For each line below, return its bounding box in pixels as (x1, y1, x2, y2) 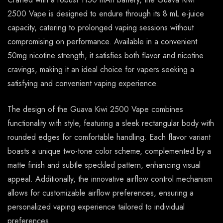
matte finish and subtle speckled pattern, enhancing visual (7, 159, 201, 171)
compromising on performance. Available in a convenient (7, 36, 197, 48)
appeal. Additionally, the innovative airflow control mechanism (7, 173, 213, 185)
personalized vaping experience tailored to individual (7, 201, 185, 213)
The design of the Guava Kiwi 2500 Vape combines (7, 104, 183, 115)
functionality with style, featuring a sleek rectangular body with (7, 117, 214, 129)
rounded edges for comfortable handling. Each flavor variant (7, 131, 211, 143)
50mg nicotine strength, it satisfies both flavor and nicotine (7, 50, 204, 62)
